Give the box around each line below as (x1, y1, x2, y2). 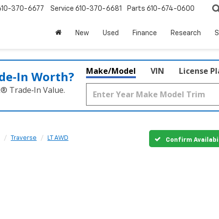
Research (171, 30, 201, 37)
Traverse (11, 135, 37, 141)
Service (50, 5, 74, 13)
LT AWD (47, 135, 68, 141)
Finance (132, 30, 157, 37)
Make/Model (86, 66, 136, 76)
